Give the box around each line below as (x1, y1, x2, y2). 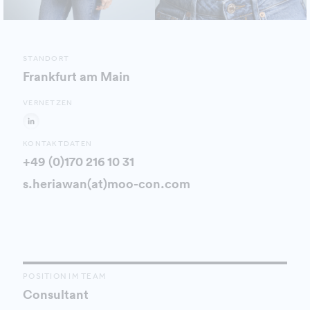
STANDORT (23, 54, 69, 64)
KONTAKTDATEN (23, 139, 92, 149)
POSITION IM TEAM (23, 271, 106, 282)
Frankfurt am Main (23, 69, 130, 85)
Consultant (23, 286, 89, 303)
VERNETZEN (23, 98, 73, 108)
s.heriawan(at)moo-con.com (23, 176, 190, 192)
